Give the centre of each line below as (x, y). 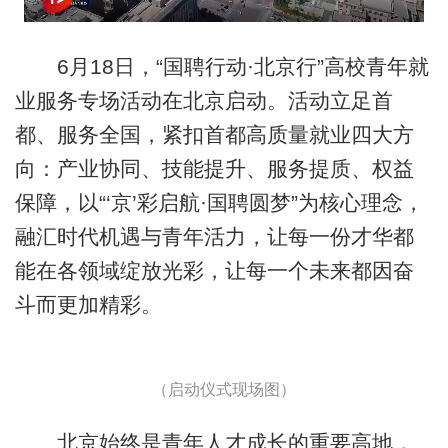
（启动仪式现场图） (223, 390)
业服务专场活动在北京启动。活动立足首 (203, 100)
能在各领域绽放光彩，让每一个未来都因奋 (214, 270)
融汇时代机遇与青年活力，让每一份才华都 (214, 236)
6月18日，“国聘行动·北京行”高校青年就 (221, 66)
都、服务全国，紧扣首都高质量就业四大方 (214, 134)
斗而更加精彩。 (88, 304)
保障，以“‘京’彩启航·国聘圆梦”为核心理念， (219, 202)
